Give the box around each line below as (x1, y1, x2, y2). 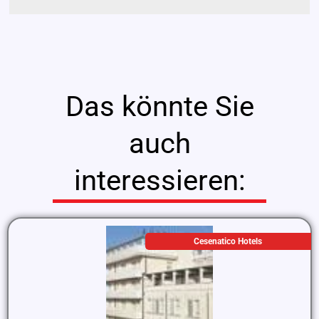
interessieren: (73, 163, 246, 197)
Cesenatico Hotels (194, 236, 263, 246)
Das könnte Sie (65, 89, 254, 123)
